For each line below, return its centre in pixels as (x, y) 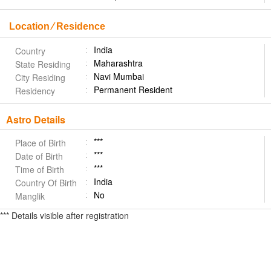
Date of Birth (39, 156)
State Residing (43, 64)
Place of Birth (41, 143)
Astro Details (36, 119)
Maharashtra (118, 63)
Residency (35, 91)
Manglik (30, 196)
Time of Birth (40, 169)
